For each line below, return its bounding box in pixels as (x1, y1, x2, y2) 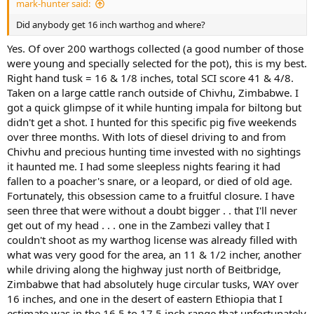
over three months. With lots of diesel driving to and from (7, 129, 286, 144)
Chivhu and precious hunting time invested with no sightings (7, 144, 301, 158)
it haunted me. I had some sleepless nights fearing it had (7, 158, 280, 173)
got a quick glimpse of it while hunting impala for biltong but (7, 100, 301, 114)
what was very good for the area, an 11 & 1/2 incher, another (7, 247, 301, 261)
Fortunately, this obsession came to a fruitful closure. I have (7, 188, 294, 203)
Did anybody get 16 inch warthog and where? (16, 18, 205, 32)
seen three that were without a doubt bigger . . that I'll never (7, 203, 297, 217)
